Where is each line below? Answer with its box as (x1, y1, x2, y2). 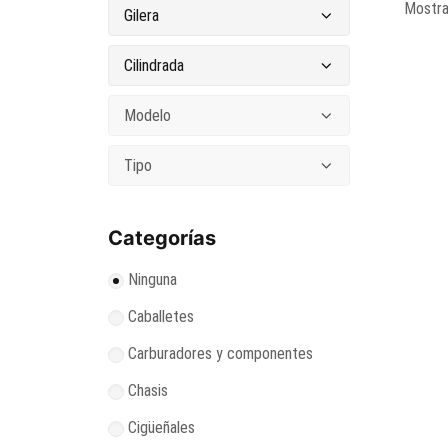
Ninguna (128, 270, 177, 289)
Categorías (108, 226, 216, 250)
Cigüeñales (128, 418, 195, 437)
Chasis (128, 381, 168, 400)
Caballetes (128, 307, 194, 326)
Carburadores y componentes (128, 344, 313, 363)
